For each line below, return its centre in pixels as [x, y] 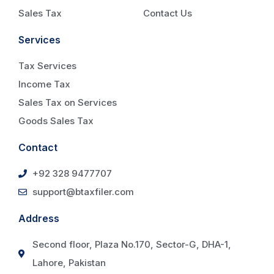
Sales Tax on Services [68, 102]
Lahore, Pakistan [69, 262]
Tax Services [47, 65]
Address [39, 218]
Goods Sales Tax [56, 120]
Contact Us [168, 13]
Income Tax [44, 84]
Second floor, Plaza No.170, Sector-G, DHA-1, [131, 244]
